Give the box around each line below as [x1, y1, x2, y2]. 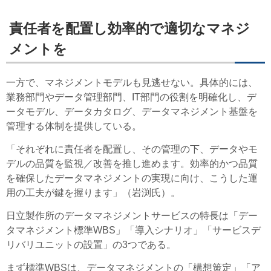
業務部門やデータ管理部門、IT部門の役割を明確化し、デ [6, 92, 256, 103]
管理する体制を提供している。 [6, 121, 142, 132]
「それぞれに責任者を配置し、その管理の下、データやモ [6, 144, 258, 155]
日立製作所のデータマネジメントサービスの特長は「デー [6, 211, 258, 221]
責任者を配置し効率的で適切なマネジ [8, 20, 250, 36]
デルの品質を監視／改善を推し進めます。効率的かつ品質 [6, 158, 258, 169]
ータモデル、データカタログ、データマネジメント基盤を [6, 106, 258, 117]
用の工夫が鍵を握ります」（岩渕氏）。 [6, 188, 180, 198]
